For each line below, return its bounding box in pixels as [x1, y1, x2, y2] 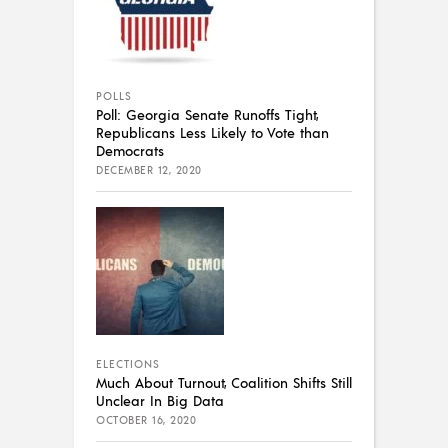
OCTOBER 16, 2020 [96, 413, 196, 428]
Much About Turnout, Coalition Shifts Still [96, 373, 352, 392]
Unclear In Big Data [96, 391, 224, 410]
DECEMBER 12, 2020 [96, 163, 202, 178]
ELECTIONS [96, 357, 160, 372]
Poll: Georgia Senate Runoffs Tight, [96, 105, 318, 124]
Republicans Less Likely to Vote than [96, 123, 329, 142]
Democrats [96, 141, 164, 160]
